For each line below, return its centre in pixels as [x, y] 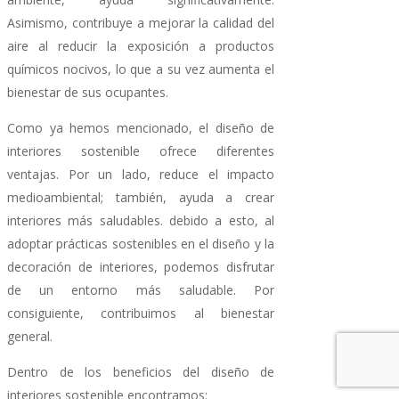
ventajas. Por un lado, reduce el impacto [141, 175]
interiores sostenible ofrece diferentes [141, 151]
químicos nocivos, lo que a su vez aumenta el [141, 69]
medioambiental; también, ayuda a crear [141, 198]
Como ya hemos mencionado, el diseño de [141, 128]
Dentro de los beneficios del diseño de [141, 372]
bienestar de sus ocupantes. [88, 93]
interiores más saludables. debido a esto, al [141, 221]
